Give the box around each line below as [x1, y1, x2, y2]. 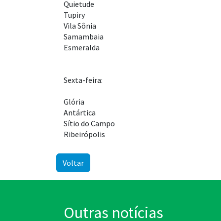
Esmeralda [64, 42, 100, 53]
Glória [64, 97, 84, 107]
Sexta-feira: [64, 75, 103, 85]
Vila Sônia [64, 21, 96, 31]
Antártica [64, 108, 96, 118]
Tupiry [64, 10, 85, 20]
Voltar [63, 158, 84, 168]
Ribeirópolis [64, 129, 105, 140]
